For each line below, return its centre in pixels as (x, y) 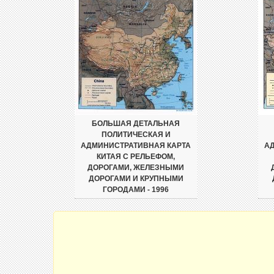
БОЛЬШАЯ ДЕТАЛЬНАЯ (136, 124)
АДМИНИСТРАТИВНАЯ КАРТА (136, 146)
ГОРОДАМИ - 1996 (136, 190)
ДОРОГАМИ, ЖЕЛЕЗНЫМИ (136, 168)
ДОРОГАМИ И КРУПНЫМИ (136, 179)
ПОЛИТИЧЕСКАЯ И (136, 135)
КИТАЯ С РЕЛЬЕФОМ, (136, 157)
